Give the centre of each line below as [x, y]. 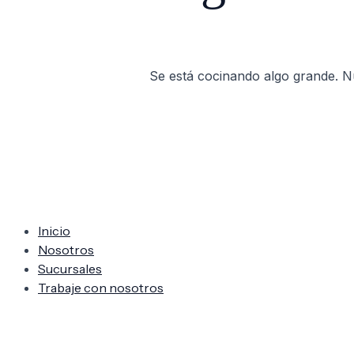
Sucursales [70, 269]
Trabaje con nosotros [101, 288]
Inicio [54, 231]
